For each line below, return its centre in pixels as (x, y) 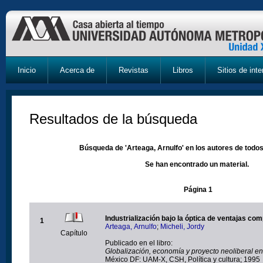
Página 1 (198, 189)
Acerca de (77, 70)
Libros (183, 70)
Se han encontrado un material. (197, 164)
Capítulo (74, 233)
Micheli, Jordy (182, 226)
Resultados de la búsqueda (113, 119)
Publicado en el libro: (139, 243)
